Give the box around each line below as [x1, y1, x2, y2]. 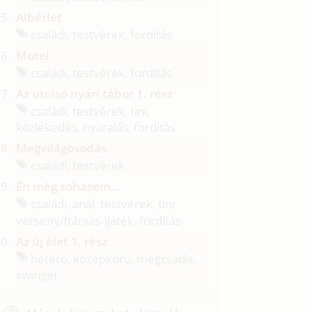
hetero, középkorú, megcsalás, [28, 250, 196, 267]
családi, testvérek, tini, [28, 102, 150, 119]
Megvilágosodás [16, 140, 107, 157]
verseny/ [16, 212, 65, 228]
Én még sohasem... [16, 178, 122, 195]
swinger [16, 267, 59, 283]
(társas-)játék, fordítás [64, 212, 182, 228]
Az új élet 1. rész [16, 233, 108, 249]
